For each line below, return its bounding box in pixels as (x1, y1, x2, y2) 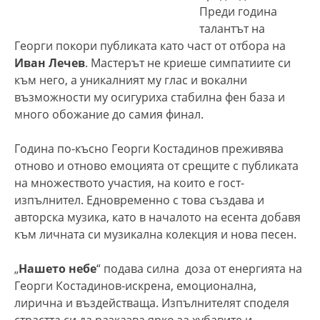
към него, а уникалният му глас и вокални (14, 71, 247, 88)
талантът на (199, 20, 265, 36)
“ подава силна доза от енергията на (96, 260, 302, 276)
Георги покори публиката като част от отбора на (14, 37, 286, 54)
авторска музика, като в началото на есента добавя (14, 209, 301, 225)
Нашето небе (19, 260, 96, 276)
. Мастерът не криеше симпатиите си (85, 54, 291, 71)
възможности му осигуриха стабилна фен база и (14, 89, 285, 105)
